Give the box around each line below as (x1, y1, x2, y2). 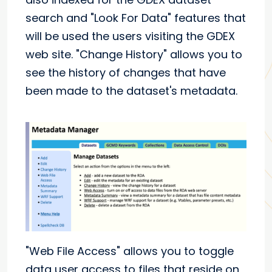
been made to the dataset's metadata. (25, 83, 237, 99)
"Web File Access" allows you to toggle (25, 243, 234, 259)
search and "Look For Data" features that (25, 10, 246, 26)
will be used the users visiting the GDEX (25, 29, 235, 44)
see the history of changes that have (25, 65, 226, 81)
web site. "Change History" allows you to (25, 47, 242, 63)
